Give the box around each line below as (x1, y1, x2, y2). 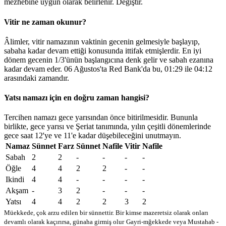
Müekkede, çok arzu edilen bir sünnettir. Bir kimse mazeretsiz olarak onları (4, 209, 208, 217)
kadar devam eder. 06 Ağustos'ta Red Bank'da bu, (4, 64, 164, 73)
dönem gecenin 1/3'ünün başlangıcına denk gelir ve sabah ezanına (4, 55, 213, 64)
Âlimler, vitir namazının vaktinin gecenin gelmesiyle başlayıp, (4, 37, 200, 46)
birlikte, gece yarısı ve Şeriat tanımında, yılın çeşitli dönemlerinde (4, 122, 211, 131)
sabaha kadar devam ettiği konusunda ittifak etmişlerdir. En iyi (4, 46, 201, 55)
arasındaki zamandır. (4, 73, 69, 82)
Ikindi (6, 175, 24, 184)
